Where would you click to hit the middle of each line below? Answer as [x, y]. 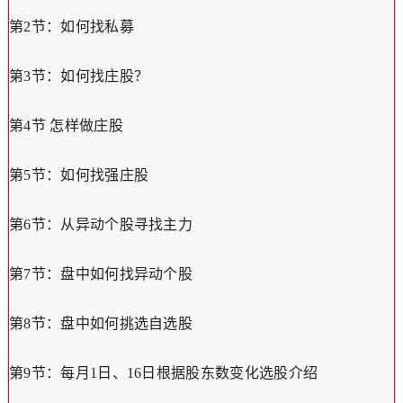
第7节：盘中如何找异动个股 [101, 274]
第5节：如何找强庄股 [79, 175]
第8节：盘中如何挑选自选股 [101, 323]
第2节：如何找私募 [71, 27]
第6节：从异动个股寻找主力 [101, 224]
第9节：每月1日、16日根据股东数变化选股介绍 [163, 373]
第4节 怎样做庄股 [66, 125]
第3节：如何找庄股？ [79, 76]
